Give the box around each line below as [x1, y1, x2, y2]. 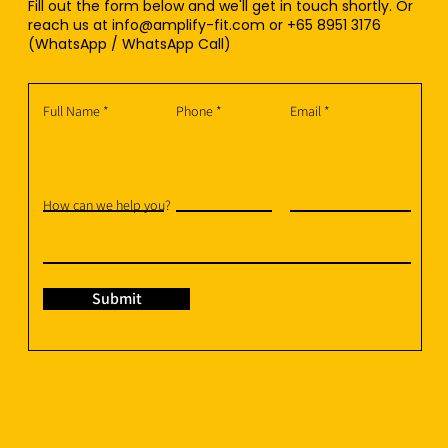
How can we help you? [43, 196, 171, 215]
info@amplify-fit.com [112, 15, 265, 36]
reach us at [28, 15, 112, 36]
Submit [91, 288, 142, 310]
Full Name [43, 102, 100, 121]
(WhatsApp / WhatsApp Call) [28, 34, 231, 55]
